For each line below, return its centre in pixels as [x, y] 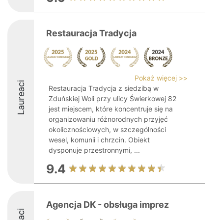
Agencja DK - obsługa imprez [108, 205]
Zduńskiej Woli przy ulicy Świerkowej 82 [112, 98]
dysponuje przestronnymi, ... [94, 150]
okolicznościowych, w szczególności [107, 129]
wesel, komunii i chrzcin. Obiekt [99, 140]
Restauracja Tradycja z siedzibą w [104, 88]
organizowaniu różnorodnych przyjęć [108, 119]
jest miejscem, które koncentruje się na [111, 109]
